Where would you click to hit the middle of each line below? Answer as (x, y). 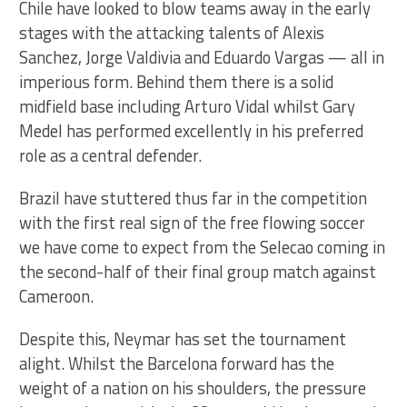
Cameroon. (57, 296)
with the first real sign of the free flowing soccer (193, 222)
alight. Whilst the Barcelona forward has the (177, 363)
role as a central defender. (111, 155)
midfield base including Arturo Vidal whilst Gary (188, 106)
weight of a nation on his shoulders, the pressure (193, 387)
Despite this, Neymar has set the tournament (183, 338)
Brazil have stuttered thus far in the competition (194, 198)
